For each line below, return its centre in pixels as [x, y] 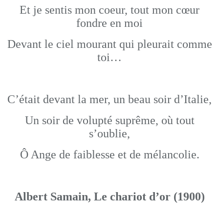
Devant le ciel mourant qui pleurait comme [109, 44]
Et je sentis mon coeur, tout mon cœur [109, 10]
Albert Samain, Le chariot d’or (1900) [109, 197]
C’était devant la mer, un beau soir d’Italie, [109, 99]
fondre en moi [109, 23]
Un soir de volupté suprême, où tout [109, 120]
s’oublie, [109, 133]
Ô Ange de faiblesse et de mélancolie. [109, 154]
